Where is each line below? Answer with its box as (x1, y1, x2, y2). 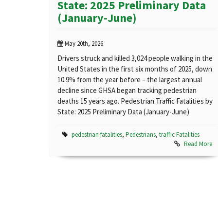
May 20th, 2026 (63, 39, 103, 48)
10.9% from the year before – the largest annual (57, 75, 202, 85)
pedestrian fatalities (72, 130, 122, 139)
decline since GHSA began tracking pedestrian (57, 86, 197, 95)
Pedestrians (126, 130, 156, 139)
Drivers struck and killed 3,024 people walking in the (57, 54, 213, 63)
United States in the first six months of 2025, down (57, 64, 212, 74)
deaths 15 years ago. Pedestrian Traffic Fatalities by (57, 96, 213, 106)
